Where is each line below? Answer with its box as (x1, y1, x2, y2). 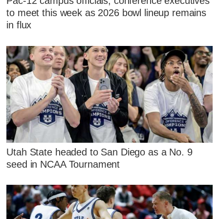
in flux (6, 20, 32, 31)
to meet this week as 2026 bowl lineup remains (6, 7, 207, 19)
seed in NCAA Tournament (6, 158, 120, 170)
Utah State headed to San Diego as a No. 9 (6, 146, 193, 157)
